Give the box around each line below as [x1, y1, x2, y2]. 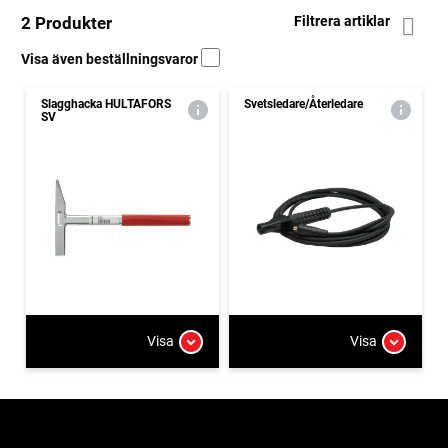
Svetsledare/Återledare [244, 96, 363, 111]
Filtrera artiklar [294, 13, 393, 30]
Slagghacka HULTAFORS [41, 96, 171, 111]
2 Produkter [21, 12, 112, 33]
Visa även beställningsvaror [21, 50, 201, 67]
